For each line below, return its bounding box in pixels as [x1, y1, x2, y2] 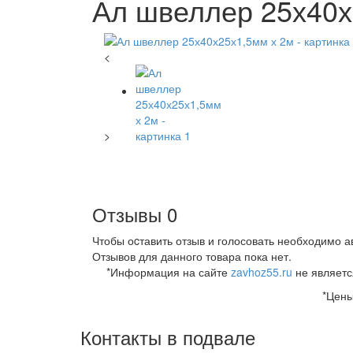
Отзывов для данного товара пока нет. [92, 247, 292, 264]
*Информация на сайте [106, 263, 231, 280]
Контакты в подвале [80, 322, 255, 351]
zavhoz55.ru [230, 263, 292, 280]
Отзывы [92, 199, 162, 228]
